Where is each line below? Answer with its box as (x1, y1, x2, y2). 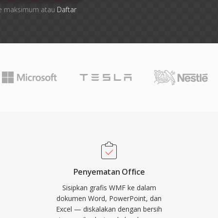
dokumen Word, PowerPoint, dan (56, 194, 162, 203)
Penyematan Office (73, 166, 145, 177)
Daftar (56, 5, 76, 14)
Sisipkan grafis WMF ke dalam (62, 183, 156, 192)
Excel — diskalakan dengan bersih (56, 204, 162, 214)
